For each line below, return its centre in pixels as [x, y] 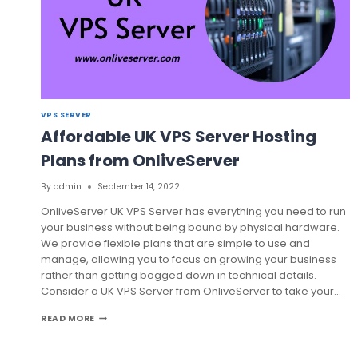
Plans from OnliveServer [140, 160]
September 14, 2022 [139, 187]
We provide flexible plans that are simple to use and [175, 244]
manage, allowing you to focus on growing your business [189, 260]
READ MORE [68, 319]
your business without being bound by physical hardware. [190, 228]
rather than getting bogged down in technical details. [179, 276]
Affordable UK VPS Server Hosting [179, 136]
